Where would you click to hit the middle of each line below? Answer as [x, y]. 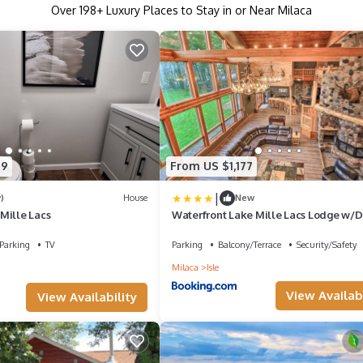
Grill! [185, 229]
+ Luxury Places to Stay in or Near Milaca [204, 11]
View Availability [87, 297]
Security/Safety [327, 244]
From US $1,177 [211, 166]
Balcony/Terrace [250, 244]
